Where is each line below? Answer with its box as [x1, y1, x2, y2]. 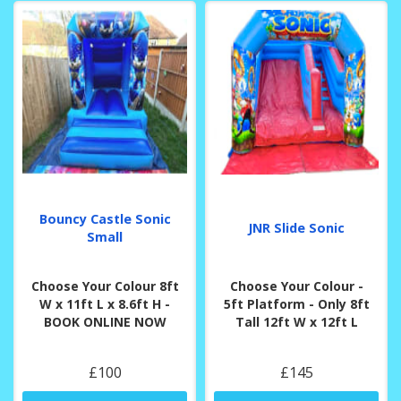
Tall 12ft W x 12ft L [235, 313, 358, 331]
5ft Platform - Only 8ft [223, 295, 370, 313]
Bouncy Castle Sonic [38, 210, 171, 228]
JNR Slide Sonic [248, 219, 345, 237]
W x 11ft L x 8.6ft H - [39, 295, 170, 313]
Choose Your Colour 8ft [30, 277, 179, 295]
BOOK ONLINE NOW [43, 313, 166, 331]
